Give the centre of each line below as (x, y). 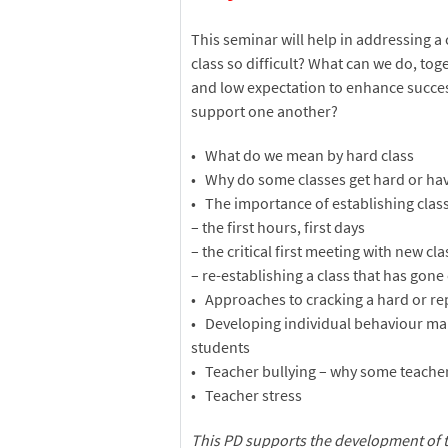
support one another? (265, 110)
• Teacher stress (247, 395)
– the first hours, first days (278, 227)
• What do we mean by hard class (303, 155)
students (221, 347)
